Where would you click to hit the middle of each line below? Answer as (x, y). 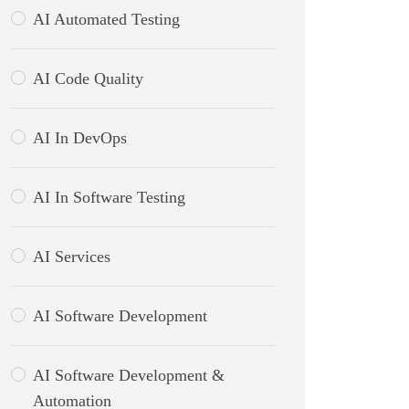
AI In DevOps (80, 138)
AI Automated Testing (106, 19)
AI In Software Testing (109, 197)
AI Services (72, 257)
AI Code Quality (88, 79)
